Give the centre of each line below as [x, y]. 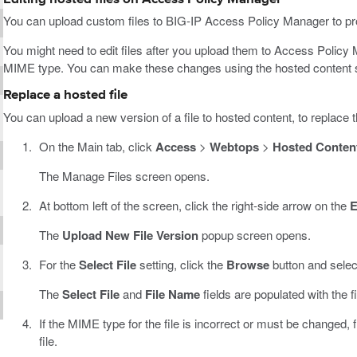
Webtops [234, 147]
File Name [172, 294]
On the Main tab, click [97, 147]
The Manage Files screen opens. [124, 176]
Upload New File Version [130, 235]
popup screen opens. [254, 235]
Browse [247, 265]
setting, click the [181, 265]
